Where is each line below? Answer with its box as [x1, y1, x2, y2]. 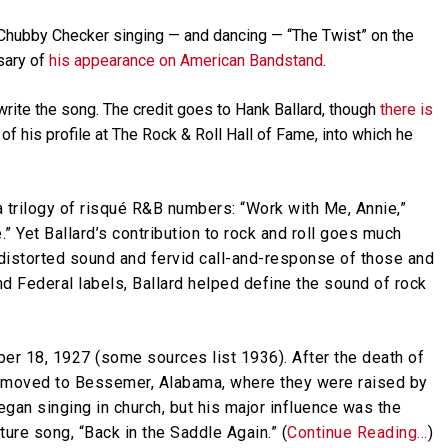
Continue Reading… [287, 422, 428, 442]
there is [380, 99, 433, 119]
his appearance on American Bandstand [49, 50, 323, 70]
